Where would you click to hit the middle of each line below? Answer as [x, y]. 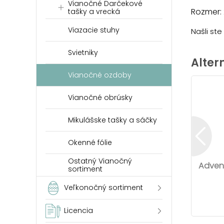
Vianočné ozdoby [100, 75]
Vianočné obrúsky [100, 97]
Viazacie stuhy [94, 30]
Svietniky [83, 52]
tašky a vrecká [94, 11]
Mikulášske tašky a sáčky [112, 120]
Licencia [78, 210]
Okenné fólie [90, 142]
